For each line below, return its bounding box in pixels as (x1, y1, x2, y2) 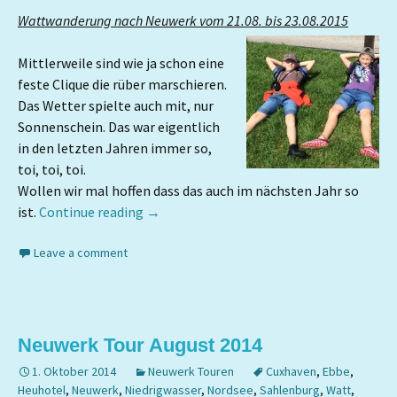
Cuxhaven (266, 363, 316, 379)
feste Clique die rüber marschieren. (18, 75, 227, 93)
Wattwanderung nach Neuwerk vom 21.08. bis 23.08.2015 (18, 12, 348, 29)
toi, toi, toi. (18, 160, 86, 178)
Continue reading (39, 203, 146, 221)
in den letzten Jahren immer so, (18, 139, 212, 157)
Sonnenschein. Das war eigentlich (18, 118, 220, 136)
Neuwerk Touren (148, 363, 234, 379)
